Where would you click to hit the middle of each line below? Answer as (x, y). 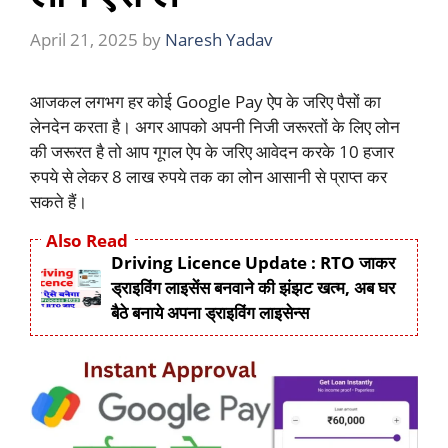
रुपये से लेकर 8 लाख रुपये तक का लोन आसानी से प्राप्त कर (208, 176)
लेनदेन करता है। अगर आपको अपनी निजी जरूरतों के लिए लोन (215, 126)
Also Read (87, 240)
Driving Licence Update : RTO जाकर (253, 262)
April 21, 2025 (84, 39)
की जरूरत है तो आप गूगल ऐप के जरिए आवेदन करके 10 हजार (212, 151)
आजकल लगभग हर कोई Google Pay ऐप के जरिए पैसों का (205, 101)
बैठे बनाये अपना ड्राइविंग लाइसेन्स (210, 312)
